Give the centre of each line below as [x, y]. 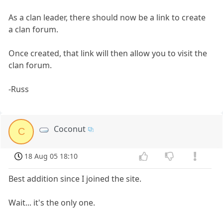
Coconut [70, 129]
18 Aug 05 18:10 [51, 156]
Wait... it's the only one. [52, 202]
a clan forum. [34, 30]
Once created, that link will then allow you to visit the [108, 54]
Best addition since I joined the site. [75, 178]
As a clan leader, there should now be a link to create [107, 18]
